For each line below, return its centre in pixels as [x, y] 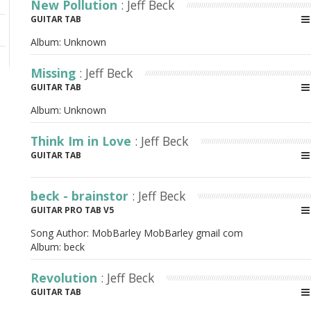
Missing [55, 73]
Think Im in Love [83, 141]
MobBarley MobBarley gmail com [167, 233]
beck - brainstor [81, 196]
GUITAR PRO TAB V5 [72, 210]
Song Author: [61, 233]
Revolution [66, 278]
